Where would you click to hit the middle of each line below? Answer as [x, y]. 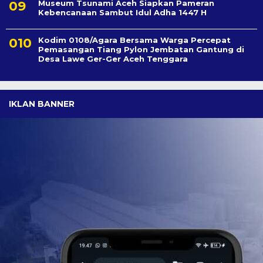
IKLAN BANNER [42, 104]
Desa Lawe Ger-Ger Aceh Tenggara [113, 59]
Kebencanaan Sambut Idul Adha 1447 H [122, 13]
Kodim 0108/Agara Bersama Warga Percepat [134, 40]
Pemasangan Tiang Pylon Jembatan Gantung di [141, 50]
